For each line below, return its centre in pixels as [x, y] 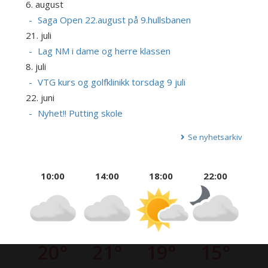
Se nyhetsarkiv [215, 137]
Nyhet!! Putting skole [80, 113]
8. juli [36, 67]
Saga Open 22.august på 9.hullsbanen [114, 20]
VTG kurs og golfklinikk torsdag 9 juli [111, 82]
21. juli [38, 36]
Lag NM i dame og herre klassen [104, 51]
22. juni [40, 98]
